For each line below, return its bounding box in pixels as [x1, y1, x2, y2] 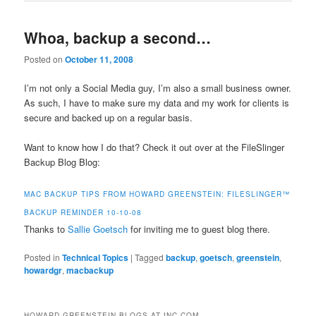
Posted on [24, 53, 66, 66]
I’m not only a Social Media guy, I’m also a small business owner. [24, 81, 292, 95]
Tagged [135, 250, 164, 263]
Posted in [24, 250, 61, 263]
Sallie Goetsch [68, 221, 128, 236]
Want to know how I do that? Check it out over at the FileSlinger [24, 140, 285, 154]
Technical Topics [62, 250, 129, 264]
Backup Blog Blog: [24, 155, 101, 169]
